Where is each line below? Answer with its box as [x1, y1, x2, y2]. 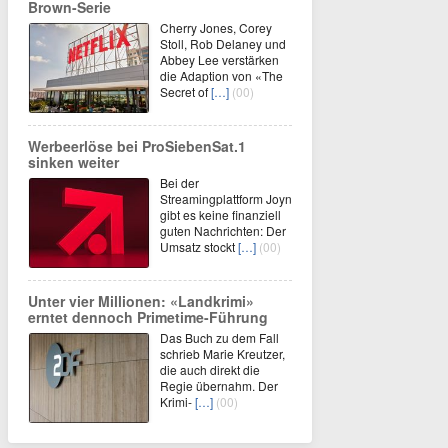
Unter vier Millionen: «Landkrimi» [28, 290, 254, 311]
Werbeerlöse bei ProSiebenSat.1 [28, 135, 246, 156]
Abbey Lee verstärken [160, 50, 279, 68]
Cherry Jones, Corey [160, 18, 272, 36]
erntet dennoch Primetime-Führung [28, 306, 268, 327]
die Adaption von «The [160, 66, 283, 84]
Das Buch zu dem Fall [160, 328, 279, 346]
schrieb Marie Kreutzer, [160, 344, 285, 362]
